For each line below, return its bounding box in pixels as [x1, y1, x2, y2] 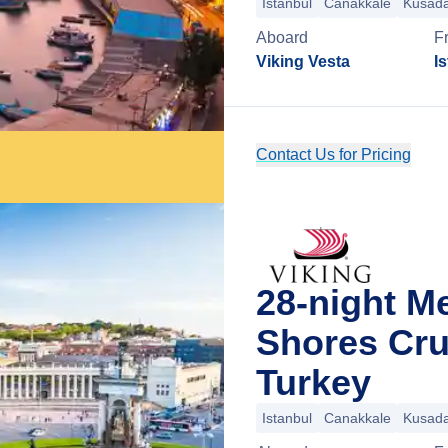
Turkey [256, 362, 371, 403]
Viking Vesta [256, 53, 350, 70]
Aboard [256, 29, 308, 46]
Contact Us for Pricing [256, 146, 411, 163]
